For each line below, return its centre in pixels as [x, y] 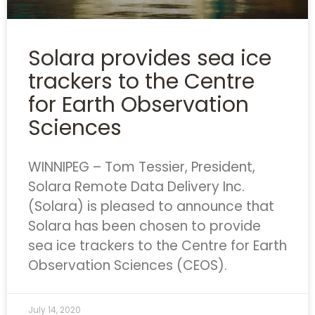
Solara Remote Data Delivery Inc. [136, 187]
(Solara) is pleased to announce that [151, 206]
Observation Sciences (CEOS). [128, 265]
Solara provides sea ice [150, 58]
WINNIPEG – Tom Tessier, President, [142, 167]
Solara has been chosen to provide [144, 226]
